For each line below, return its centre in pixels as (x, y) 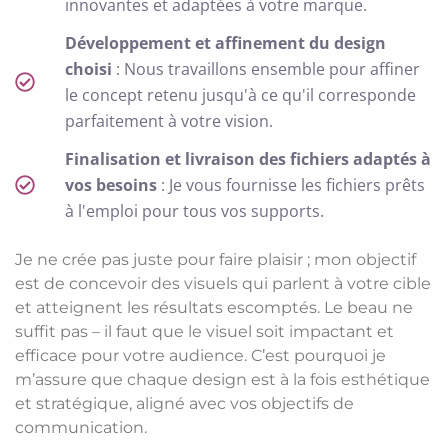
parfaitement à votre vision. (169, 121)
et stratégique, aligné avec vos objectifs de (184, 404)
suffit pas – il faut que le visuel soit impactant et (204, 332)
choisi (90, 69)
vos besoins (113, 185)
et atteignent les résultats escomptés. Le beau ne (214, 308)
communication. (81, 428)
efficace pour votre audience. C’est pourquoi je (200, 356)
